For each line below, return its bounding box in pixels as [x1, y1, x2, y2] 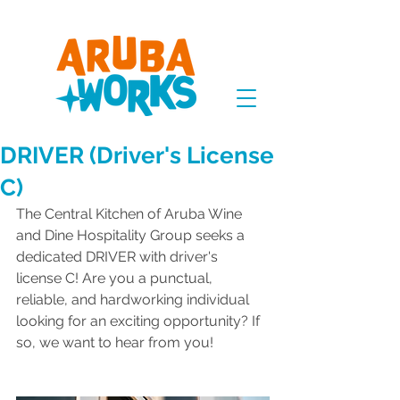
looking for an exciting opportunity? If [16, 312, 263, 329]
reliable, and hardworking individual [16, 291, 253, 308]
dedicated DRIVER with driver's [16, 248, 221, 265]
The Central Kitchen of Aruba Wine [16, 205, 246, 222]
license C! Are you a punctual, [16, 270, 216, 287]
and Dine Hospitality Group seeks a [16, 227, 248, 244]
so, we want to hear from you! [16, 334, 213, 351]
